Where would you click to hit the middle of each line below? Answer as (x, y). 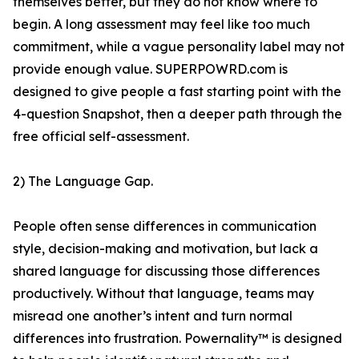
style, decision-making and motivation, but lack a (165, 249)
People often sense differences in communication (165, 226)
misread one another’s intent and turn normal (153, 316)
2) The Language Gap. (83, 182)
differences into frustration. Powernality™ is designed (177, 339)
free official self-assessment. (101, 137)
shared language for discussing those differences (166, 271)
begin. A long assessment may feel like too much (161, 24)
